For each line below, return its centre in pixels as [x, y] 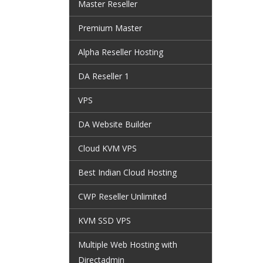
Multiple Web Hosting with [128, 245]
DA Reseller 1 [104, 76]
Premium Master [110, 28]
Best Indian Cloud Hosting [127, 172]
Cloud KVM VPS [107, 148]
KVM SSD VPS [104, 220]
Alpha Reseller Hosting [121, 52]
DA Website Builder [115, 124]
